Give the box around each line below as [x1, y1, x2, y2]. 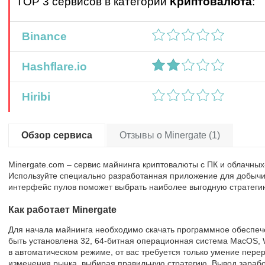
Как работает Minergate [8, 205, 117, 215]
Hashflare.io [16, 60, 87, 73]
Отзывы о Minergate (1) [119, 130, 220, 140]
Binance [16, 30, 67, 43]
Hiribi [16, 91, 50, 103]
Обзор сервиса [21, 130, 92, 140]
